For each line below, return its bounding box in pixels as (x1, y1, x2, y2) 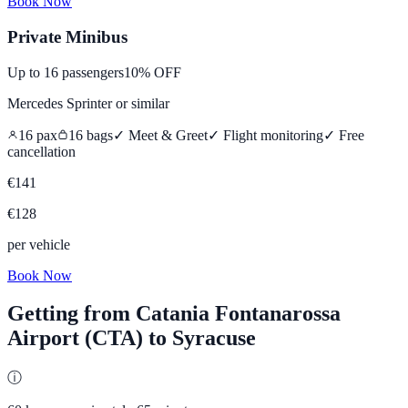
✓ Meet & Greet (113, 127, 208, 143)
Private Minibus (7, 26, 127, 46)
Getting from (7, 301, 136, 326)
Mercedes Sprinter (7, 95, 112, 111)
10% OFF (124, 64, 181, 80)
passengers (58, 64, 124, 80)
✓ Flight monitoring (208, 127, 323, 143)
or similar (112, 95, 169, 111)
